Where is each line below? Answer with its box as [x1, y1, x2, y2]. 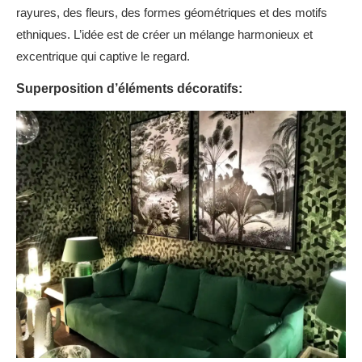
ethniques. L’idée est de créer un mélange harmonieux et [16, 27, 313, 41]
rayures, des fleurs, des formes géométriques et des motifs [16, 6, 327, 19]
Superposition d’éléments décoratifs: [16, 82, 242, 95]
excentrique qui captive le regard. [16, 49, 190, 63]
